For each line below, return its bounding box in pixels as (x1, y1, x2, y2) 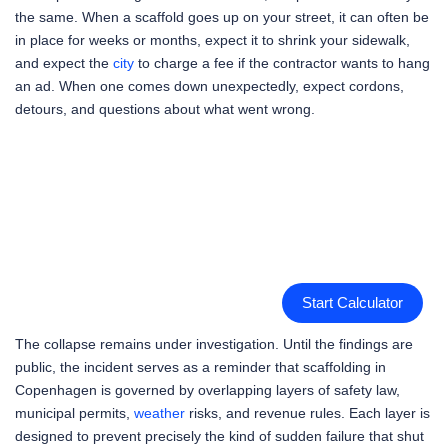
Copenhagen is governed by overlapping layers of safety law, (15, 382, 400, 399)
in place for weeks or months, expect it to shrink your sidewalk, (15, 31, 410, 48)
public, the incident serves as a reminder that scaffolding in (15, 359, 386, 376)
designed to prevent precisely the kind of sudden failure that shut (15, 428, 424, 445)
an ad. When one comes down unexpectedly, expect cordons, (15, 77, 404, 94)
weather (134, 405, 185, 422)
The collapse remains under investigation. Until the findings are (15, 336, 413, 353)
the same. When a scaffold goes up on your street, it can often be (15, 8, 429, 25)
